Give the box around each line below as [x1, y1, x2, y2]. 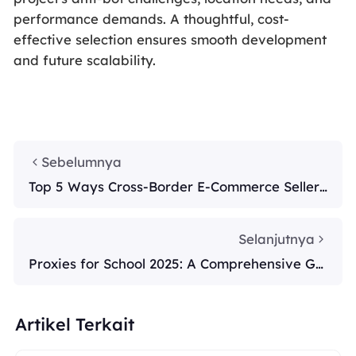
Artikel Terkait [15, 313, 135, 335]
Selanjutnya [238, 230, 315, 248]
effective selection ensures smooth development [13, 30, 327, 48]
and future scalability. [13, 51, 156, 68]
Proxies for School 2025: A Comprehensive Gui [28, 254, 327, 272]
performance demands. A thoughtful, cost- [13, 10, 289, 27]
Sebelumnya [41, 153, 122, 171]
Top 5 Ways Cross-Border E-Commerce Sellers [28, 177, 326, 195]
